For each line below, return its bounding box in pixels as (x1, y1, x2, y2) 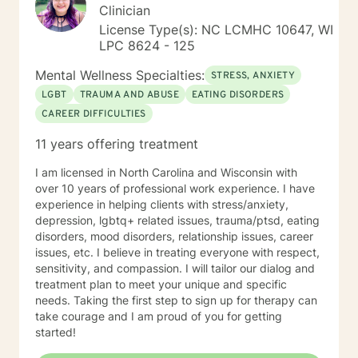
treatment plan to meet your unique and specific (35, 277, 287, 291)
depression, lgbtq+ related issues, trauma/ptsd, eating (35, 213, 320, 227)
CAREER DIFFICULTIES (42, 108, 146, 121)
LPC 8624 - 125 (99, 38, 195, 54)
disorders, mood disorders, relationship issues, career (35, 229, 313, 243)
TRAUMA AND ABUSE (79, 89, 180, 101)
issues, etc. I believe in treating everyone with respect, (35, 245, 320, 259)
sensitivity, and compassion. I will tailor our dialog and (35, 261, 315, 275)
